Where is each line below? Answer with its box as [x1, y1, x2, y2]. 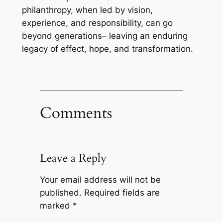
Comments [39, 103, 112, 124]
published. [39, 187, 82, 198]
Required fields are [84, 187, 160, 198]
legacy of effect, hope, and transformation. [21, 44, 193, 54]
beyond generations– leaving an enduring [21, 31, 188, 41]
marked [39, 200, 73, 211]
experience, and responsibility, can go [21, 18, 173, 28]
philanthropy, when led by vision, [21, 5, 153, 15]
